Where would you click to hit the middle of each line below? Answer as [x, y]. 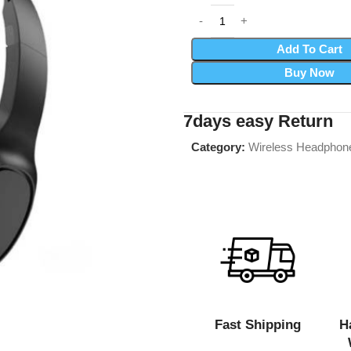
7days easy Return [258, 121]
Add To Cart [309, 49]
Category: [218, 147]
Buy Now [309, 72]
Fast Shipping [258, 324]
